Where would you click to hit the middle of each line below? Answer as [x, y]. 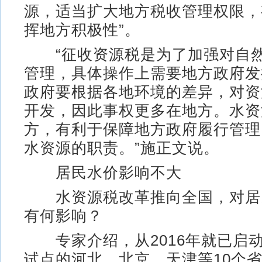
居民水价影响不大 [103, 172]
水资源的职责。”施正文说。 [122, 148]
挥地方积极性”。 [82, 30]
